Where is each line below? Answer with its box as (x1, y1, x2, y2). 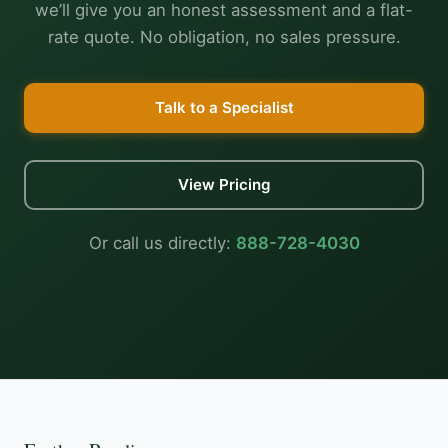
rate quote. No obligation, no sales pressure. (47, 27, 401, 48)
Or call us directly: (88, 233, 236, 254)
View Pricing (177, 175, 271, 195)
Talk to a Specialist (154, 98, 294, 118)
